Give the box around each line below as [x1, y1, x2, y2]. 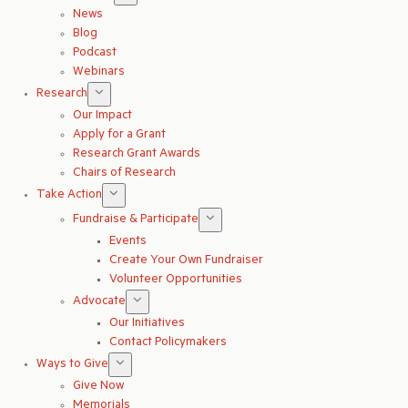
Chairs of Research [73, 166, 176, 180]
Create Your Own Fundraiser [109, 253, 263, 268]
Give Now [73, 379, 124, 393]
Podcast [73, 46, 117, 60]
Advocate [73, 294, 126, 309]
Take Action [36, 188, 102, 202]
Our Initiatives [109, 316, 185, 331]
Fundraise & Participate [73, 212, 199, 227]
